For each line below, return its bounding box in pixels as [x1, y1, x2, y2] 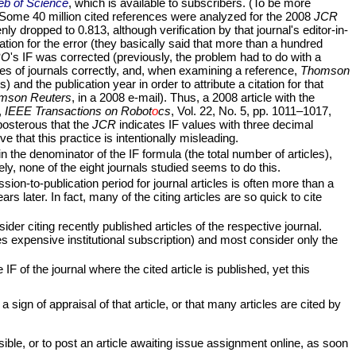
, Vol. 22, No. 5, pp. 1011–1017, [171, 104, 331, 118]
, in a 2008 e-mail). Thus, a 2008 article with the [72, 91, 315, 105]
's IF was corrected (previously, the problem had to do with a [10, 50, 321, 64]
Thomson [300, 64, 350, 78]
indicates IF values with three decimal [116, 118, 313, 132]
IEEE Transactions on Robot [5, 104, 152, 118]
